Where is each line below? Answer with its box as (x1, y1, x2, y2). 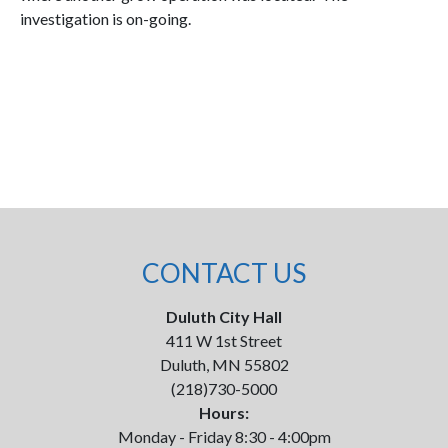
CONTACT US (142, 257, 306, 289)
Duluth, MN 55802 (159, 355, 289, 374)
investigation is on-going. (20, 9, 191, 28)
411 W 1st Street (166, 331, 282, 350)
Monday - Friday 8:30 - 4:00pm (117, 427, 331, 446)
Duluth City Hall (166, 307, 282, 326)
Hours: (199, 403, 249, 422)
